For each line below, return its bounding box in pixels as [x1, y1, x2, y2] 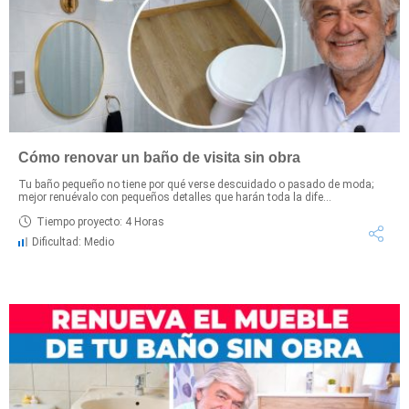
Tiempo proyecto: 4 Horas [37, 215, 164, 228]
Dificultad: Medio [32, 236, 114, 249]
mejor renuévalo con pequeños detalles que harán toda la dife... [18, 191, 331, 204]
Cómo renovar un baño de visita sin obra [18, 150, 300, 166]
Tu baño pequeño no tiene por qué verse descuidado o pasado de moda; [18, 178, 373, 192]
